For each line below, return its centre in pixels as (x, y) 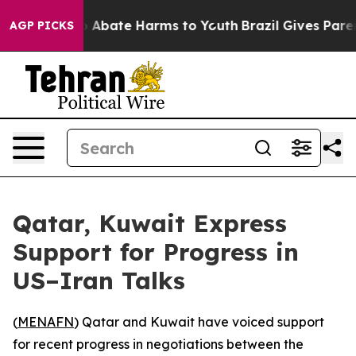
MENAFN (46, 322)
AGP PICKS (42, 25)
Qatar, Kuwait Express (150, 223)
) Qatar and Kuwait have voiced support (199, 322)
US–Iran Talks (99, 281)
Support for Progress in (156, 252)
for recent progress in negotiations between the (158, 344)
